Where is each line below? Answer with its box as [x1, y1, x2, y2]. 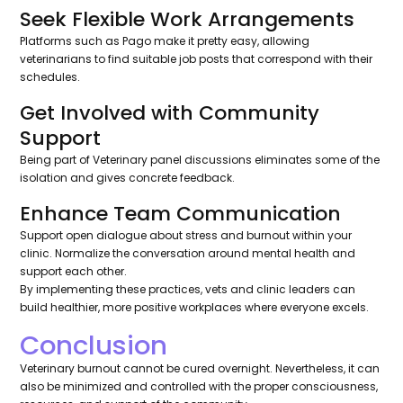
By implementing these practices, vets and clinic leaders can [20, 282, 356, 298]
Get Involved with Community [20, 99, 320, 128]
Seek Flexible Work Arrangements [20, 5, 355, 34]
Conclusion [20, 327, 168, 364]
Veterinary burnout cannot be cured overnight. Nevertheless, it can [20, 361, 381, 377]
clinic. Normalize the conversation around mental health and [20, 246, 356, 262]
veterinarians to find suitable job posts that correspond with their [20, 51, 373, 67]
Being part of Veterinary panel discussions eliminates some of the [20, 152, 381, 168]
